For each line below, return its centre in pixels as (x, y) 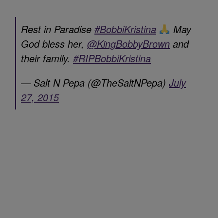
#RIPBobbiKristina (112, 58)
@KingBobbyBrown (128, 43)
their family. (47, 58)
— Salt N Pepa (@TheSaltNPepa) (95, 82)
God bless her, (54, 43)
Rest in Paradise (58, 29)
